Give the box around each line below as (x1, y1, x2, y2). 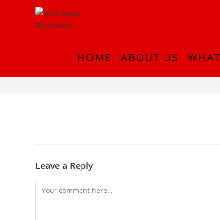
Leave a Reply (35, 160, 93, 171)
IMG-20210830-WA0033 (35, 59, 166, 75)
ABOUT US (121, 51, 179, 64)
